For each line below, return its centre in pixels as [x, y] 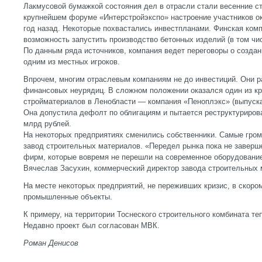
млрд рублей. [47, 123]
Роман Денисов [51, 243]
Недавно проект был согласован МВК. [92, 225]
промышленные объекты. [68, 196]
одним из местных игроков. [72, 61]
